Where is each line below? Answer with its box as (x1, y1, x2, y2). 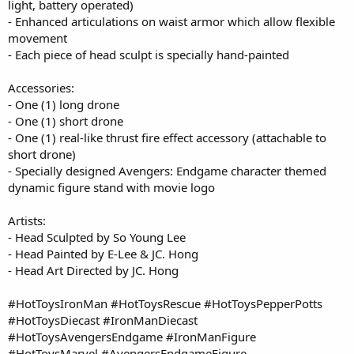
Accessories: (8, 79, 74, 96)
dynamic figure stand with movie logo (8, 179, 215, 195)
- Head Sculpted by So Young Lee (8, 228, 186, 245)
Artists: (8, 212, 46, 228)
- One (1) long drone (8, 96, 119, 112)
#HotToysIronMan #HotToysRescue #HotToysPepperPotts (8, 295, 322, 311)
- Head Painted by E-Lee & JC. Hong (8, 245, 198, 262)
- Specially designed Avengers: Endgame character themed (8, 162, 326, 179)
